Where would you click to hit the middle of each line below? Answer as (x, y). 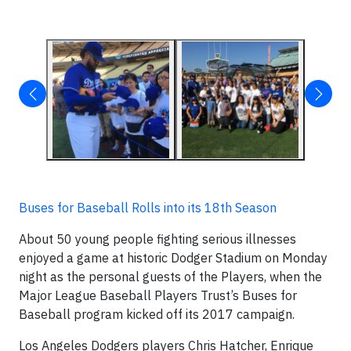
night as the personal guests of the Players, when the (170, 277)
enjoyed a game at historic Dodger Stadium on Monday (173, 258)
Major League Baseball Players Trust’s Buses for (158, 295)
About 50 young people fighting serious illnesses (157, 239)
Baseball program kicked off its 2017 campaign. (157, 314)
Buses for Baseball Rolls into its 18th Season (148, 208)
